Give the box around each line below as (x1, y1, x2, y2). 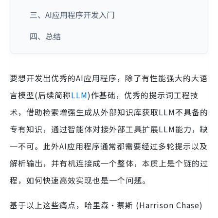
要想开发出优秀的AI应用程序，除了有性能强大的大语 (10, 72, 208, 84)
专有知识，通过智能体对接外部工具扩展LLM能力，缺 (10, 123, 208, 135)
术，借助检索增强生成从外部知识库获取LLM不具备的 (10, 106, 208, 118)
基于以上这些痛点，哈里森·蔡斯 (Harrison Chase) (10, 199, 203, 211)
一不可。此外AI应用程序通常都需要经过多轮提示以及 (10, 140, 208, 152)
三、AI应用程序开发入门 (30, 9, 114, 20)
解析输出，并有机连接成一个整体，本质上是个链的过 (10, 157, 208, 169)
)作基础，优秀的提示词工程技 (88, 89, 199, 101)
